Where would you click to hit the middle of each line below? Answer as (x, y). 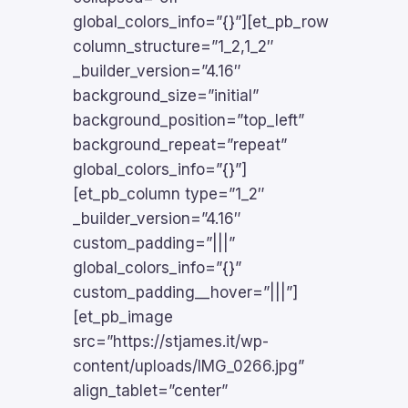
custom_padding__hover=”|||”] (185, 292)
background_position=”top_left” (189, 120)
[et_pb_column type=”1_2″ (169, 194)
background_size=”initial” (166, 96)
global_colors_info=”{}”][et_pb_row (201, 22)
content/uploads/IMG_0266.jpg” (189, 366)
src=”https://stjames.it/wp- (171, 342)
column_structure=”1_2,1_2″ (173, 46)
